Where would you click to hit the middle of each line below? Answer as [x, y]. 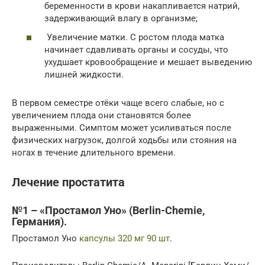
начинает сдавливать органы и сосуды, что [136, 49]
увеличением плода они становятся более [101, 115]
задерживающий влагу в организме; [121, 19]
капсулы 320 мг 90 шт [125, 238]
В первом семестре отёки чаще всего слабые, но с [118, 103]
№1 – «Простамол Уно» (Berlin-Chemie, [108, 210]
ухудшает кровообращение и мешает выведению [148, 62]
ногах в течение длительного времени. [94, 152]
